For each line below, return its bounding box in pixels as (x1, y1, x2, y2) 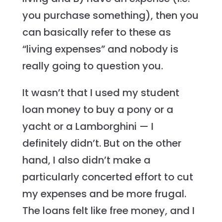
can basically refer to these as (22, 25, 171, 40)
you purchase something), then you (22, 8, 199, 23)
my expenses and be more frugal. (22, 187, 186, 201)
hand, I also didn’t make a (22, 153, 151, 167)
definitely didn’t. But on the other (22, 136, 181, 151)
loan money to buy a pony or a (22, 103, 173, 117)
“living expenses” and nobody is (22, 42, 178, 56)
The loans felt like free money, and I (22, 204, 195, 218)
